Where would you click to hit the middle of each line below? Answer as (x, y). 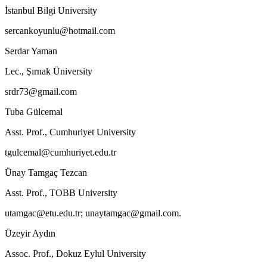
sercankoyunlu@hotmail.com (60, 30)
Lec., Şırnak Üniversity (49, 71)
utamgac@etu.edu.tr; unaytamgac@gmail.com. (93, 213)
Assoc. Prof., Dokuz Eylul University (75, 253)
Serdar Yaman (31, 51)
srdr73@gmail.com (41, 91)
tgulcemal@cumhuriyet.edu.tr (60, 152)
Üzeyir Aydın (30, 233)
